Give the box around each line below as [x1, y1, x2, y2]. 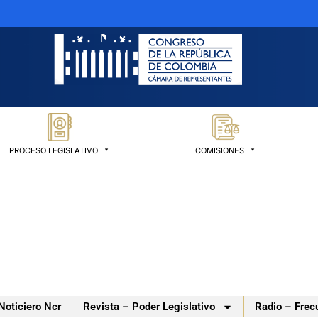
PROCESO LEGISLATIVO [9, 146, 98, 156]
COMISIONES [195, 146, 244, 156]
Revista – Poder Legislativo [83, 300, 215, 314]
